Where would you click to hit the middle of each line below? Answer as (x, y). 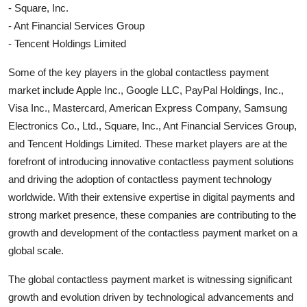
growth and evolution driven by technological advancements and (151, 297)
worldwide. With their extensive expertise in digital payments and (151, 197)
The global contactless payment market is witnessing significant (150, 280)
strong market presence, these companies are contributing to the (152, 215)
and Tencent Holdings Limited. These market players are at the (148, 144)
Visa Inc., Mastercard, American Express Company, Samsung (148, 108)
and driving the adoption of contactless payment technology (140, 180)
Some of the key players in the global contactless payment (138, 73)
